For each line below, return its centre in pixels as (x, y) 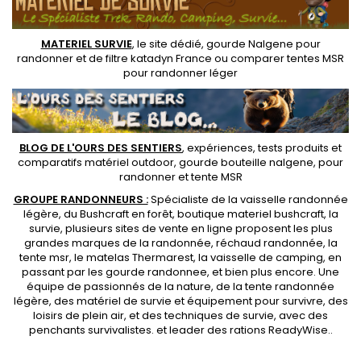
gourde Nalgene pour (263, 44)
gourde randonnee (156, 272)
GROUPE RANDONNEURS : (81, 199)
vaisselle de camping (267, 257)
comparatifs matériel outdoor (96, 162)
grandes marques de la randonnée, (120, 243)
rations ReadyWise (278, 330)
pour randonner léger (180, 73)
